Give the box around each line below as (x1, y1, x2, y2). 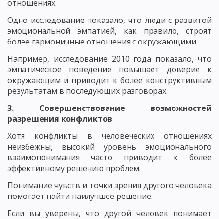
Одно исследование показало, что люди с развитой (7, 14, 212, 25)
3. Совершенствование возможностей (7, 102, 212, 113)
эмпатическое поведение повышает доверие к (7, 64, 212, 75)
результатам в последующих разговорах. (7, 85, 168, 96)
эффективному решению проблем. (7, 162, 141, 174)
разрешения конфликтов (7, 113, 112, 124)
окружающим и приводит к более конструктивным (7, 74, 212, 86)
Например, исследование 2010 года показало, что (7, 53, 212, 64)
